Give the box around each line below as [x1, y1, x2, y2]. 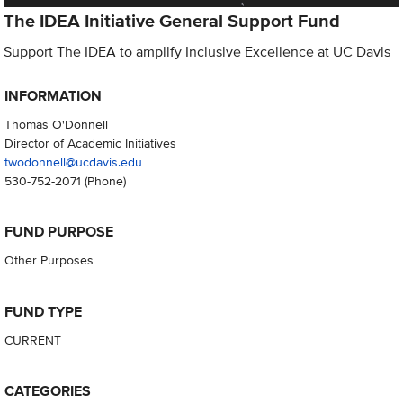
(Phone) [80, 171, 126, 191]
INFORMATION [4, 85, 102, 107]
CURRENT [4, 329, 61, 349]
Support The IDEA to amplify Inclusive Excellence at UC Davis [4, 40, 391, 62]
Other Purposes [4, 250, 94, 270]
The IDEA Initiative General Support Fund [4, 6, 341, 34]
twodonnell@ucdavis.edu [4, 152, 142, 172]
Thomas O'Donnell [4, 114, 108, 134]
